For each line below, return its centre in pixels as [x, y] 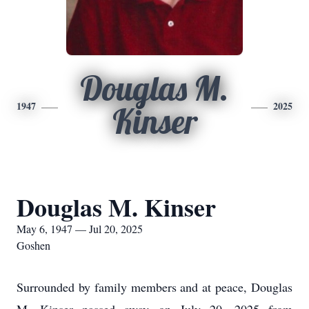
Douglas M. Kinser [116, 207]
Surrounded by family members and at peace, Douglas [154, 287]
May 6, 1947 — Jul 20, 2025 [80, 229]
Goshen [33, 245]
